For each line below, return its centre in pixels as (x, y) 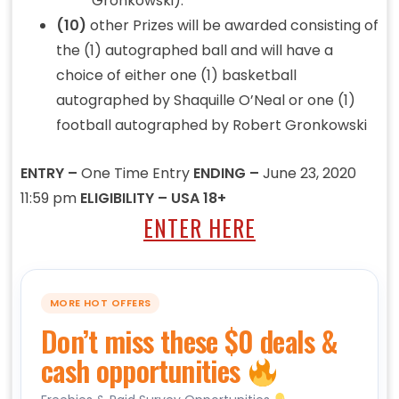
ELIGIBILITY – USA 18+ (153, 199)
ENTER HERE (199, 228)
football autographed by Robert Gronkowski (211, 126)
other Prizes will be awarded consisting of (232, 26)
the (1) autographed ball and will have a (194, 51)
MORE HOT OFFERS (100, 303)
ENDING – (228, 174)
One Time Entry (137, 174)
